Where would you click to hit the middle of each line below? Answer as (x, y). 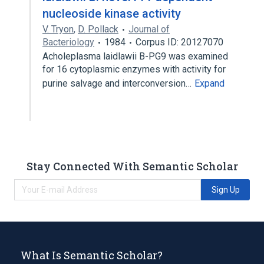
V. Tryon (58, 29)
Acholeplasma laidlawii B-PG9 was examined (135, 56)
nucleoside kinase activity (112, 14)
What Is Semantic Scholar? (92, 255)
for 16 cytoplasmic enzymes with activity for (134, 69)
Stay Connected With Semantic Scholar (132, 166)
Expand (209, 83)
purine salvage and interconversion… (118, 83)
